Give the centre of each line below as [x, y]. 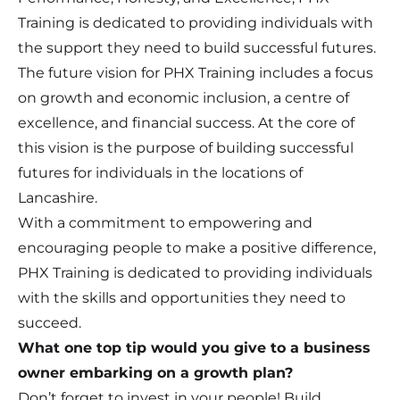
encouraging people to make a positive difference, [197, 247]
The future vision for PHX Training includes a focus [196, 72]
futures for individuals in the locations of [160, 172]
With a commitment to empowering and [165, 222]
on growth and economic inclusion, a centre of [183, 97]
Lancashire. [58, 197]
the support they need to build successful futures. [197, 47]
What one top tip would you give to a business [194, 347]
